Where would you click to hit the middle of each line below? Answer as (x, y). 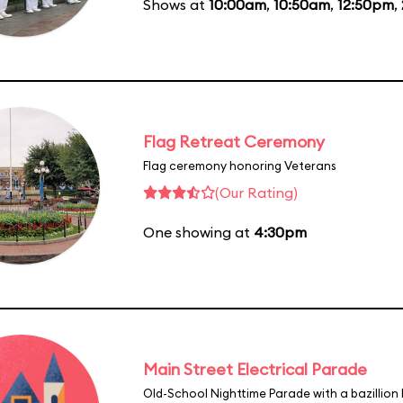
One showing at (198, 232)
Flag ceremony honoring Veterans (240, 165)
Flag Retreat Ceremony (234, 141)
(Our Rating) (256, 192)
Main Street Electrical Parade (255, 369)
